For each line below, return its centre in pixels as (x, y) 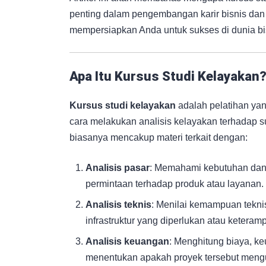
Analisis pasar (118, 168)
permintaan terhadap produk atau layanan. (175, 184)
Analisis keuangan (128, 242)
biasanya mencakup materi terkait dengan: (159, 138)
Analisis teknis (119, 205)
